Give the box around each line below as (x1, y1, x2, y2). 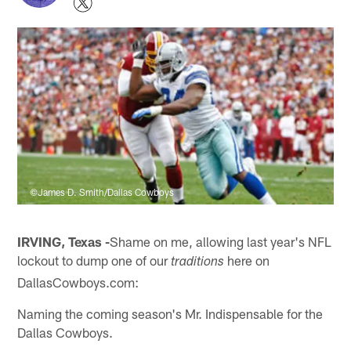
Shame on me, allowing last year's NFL (110, 233, 332, 249)
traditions (171, 255, 225, 270)
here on (224, 251, 270, 268)
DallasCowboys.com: (17, 273, 139, 290)
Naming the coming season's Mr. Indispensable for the (17, 305, 324, 321)
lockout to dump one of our (17, 251, 172, 268)
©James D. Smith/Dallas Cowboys (30, 186, 175, 198)
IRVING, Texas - (17, 233, 110, 249)
